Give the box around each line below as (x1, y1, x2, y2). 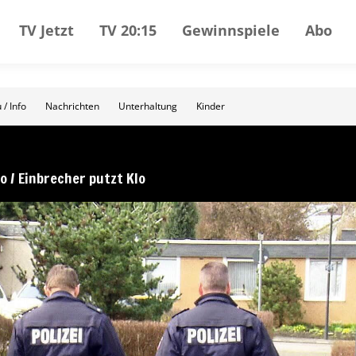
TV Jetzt (19, 21, 74, 40)
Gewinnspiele (182, 21, 280, 40)
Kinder (196, 99, 225, 113)
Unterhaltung (118, 99, 177, 113)
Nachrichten (45, 99, 99, 113)
